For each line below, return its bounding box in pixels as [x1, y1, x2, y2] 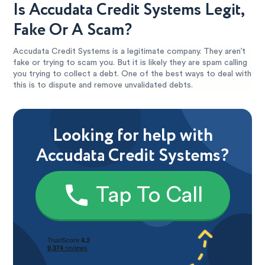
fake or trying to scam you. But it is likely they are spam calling [13, 58, 248, 67]
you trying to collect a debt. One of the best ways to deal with [13, 69, 252, 78]
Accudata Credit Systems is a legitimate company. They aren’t [13, 47, 246, 56]
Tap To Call [95, 184, 203, 206]
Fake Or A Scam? [13, 18, 132, 42]
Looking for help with [52, 122, 213, 148]
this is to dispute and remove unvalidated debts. [13, 80, 193, 89]
